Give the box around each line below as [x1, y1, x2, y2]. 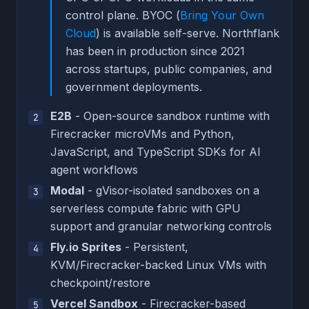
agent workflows [50, 162, 138, 177]
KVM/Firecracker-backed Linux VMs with [50, 257, 266, 272]
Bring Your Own [180, 8, 264, 22]
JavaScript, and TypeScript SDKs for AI [50, 144, 261, 159]
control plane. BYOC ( [66, 8, 180, 22]
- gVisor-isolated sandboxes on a [84, 183, 259, 197]
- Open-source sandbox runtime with [72, 108, 270, 123]
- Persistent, [121, 239, 188, 254]
